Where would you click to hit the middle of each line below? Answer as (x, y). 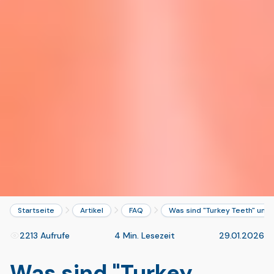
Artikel (92, 210)
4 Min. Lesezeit (144, 235)
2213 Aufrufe (45, 235)
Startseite (36, 210)
